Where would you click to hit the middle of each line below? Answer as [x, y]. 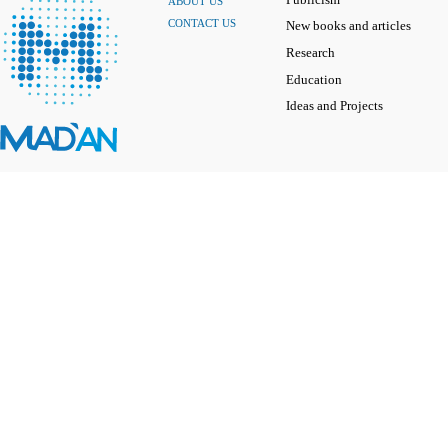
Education [314, 79]
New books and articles [348, 26]
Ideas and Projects [334, 106]
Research [310, 52]
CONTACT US [202, 22]
